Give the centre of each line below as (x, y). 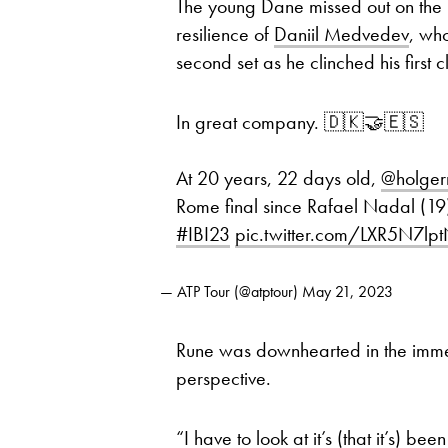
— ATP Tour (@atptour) (231, 291)
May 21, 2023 (347, 291)
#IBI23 (203, 234)
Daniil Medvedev (341, 34)
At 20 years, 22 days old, (278, 178)
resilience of (225, 34)
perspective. (223, 378)
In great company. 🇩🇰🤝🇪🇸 (300, 122)
